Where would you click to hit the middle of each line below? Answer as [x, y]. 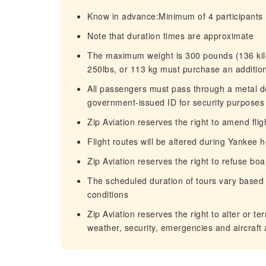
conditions [108, 194]
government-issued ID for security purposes [176, 102]
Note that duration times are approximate [170, 36]
